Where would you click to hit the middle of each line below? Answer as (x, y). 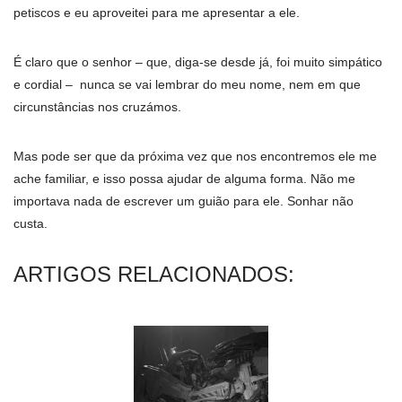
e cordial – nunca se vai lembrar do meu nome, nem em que (187, 85)
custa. (31, 224)
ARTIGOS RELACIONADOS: (154, 275)
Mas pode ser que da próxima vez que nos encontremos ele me (195, 157)
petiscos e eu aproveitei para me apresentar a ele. (157, 13)
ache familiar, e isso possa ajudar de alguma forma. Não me (184, 179)
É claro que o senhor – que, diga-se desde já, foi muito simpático (198, 62)
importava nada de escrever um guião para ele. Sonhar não (184, 201)
